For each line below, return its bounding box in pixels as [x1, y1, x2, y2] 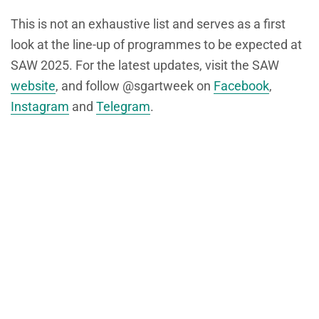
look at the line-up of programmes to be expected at [11, 37, 302, 53]
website [11, 78, 56, 94]
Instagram [11, 99, 69, 115]
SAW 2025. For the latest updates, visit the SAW [11, 58, 279, 73]
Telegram [96, 99, 150, 115]
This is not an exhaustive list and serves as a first [11, 16, 286, 32]
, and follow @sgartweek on [56, 78, 214, 94]
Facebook [214, 78, 269, 94]
